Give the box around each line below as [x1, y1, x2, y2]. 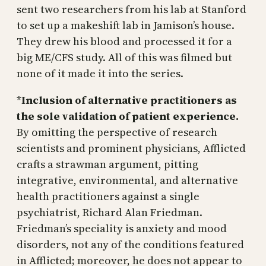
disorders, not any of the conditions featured [17, 236, 244, 252]
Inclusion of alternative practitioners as [21, 92, 237, 107]
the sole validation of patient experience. [17, 108, 239, 123]
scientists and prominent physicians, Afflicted [17, 140, 246, 156]
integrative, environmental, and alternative [17, 172, 238, 188]
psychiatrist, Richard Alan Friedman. [17, 204, 202, 220]
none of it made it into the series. [17, 65, 183, 81]
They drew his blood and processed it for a [17, 33, 232, 49]
